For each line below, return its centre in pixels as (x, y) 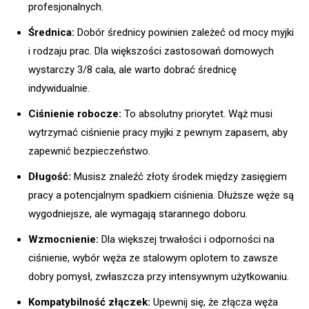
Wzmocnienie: (63, 239)
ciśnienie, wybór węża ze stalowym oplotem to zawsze (153, 258)
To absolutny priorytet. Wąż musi (197, 113)
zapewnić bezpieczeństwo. (89, 151)
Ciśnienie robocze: (75, 113)
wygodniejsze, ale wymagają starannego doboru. (138, 213)
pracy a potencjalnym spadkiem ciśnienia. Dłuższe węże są (161, 195)
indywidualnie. (59, 88)
